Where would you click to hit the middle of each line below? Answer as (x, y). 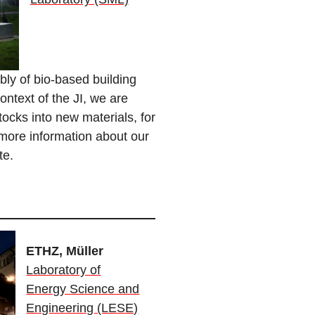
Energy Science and (83, 289)
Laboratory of (64, 270)
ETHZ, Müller (65, 251)
